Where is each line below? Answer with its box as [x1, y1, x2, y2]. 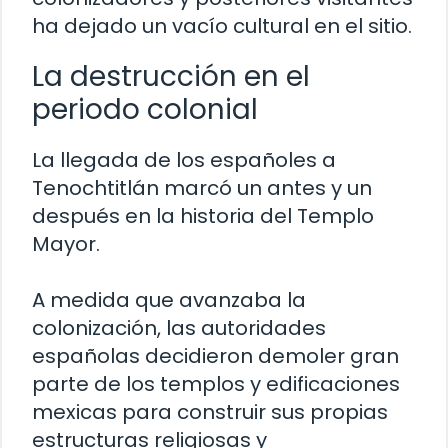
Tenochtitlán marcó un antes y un [32, 173, 372, 202]
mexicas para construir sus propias [32, 397, 388, 426]
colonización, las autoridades [32, 313, 326, 342]
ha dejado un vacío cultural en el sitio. [32, 11, 412, 40]
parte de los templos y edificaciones [32, 369, 400, 398]
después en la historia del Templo [32, 201, 374, 230]
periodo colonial [32, 89, 258, 129]
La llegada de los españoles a [32, 145, 336, 174]
